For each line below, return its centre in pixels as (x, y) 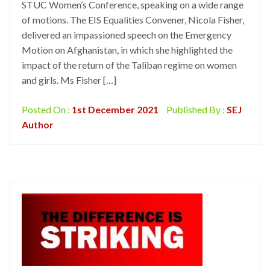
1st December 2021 (115, 109)
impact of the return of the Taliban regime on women (129, 65)
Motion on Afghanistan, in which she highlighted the (127, 50)
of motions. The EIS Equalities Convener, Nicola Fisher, (133, 20)
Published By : (196, 109)
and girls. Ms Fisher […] (69, 80)
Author (38, 124)
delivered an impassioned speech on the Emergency (127, 35)
